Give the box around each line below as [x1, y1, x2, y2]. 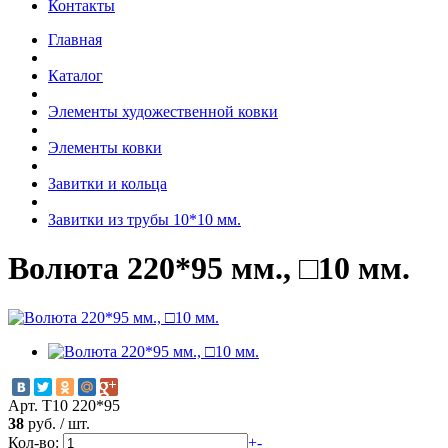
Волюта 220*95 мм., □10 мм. [8, 250, 410, 287]
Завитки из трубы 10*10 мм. [48, 210, 241, 228]
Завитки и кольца [48, 174, 167, 192]
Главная [48, 30, 102, 48]
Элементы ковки [48, 138, 162, 156]
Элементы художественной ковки [48, 102, 278, 120]
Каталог [48, 66, 103, 84]
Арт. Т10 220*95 [8, 396, 120, 414]
